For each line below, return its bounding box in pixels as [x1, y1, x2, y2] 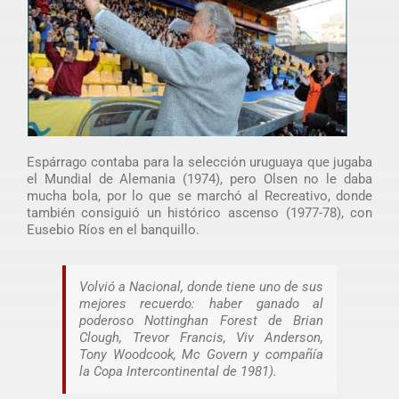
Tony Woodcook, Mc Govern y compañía [78, 346, 324, 363]
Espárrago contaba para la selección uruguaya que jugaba [26, 154, 373, 171]
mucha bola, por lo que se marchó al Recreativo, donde [26, 188, 373, 205]
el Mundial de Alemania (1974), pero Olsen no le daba [26, 171, 373, 188]
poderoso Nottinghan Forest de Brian [78, 313, 324, 330]
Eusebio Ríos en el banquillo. [26, 222, 199, 239]
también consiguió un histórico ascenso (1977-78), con [26, 205, 373, 222]
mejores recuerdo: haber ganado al [78, 296, 324, 313]
